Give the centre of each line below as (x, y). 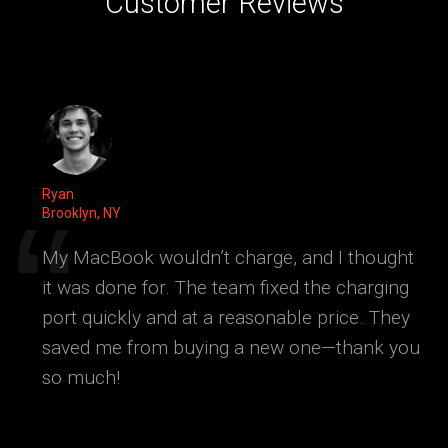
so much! (81, 377)
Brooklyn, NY (82, 212)
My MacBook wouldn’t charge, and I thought (228, 257)
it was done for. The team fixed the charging (226, 287)
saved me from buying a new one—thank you (231, 347)
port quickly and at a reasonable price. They (226, 317)
